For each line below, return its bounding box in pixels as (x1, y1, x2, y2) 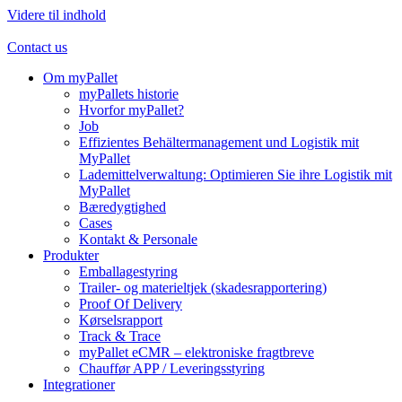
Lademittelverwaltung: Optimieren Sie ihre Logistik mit (79, 167, 392, 182)
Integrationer (43, 377, 115, 392)
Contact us (7, 39, 67, 55)
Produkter (43, 248, 99, 263)
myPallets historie (79, 86, 179, 101)
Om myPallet (43, 70, 118, 85)
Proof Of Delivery (79, 296, 182, 311)
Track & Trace (79, 328, 161, 344)
